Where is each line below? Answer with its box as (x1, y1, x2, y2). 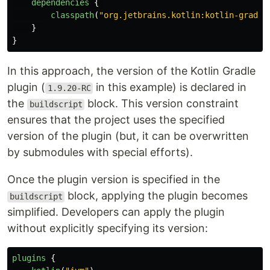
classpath (51, 10, 94, 20)
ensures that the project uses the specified (7, 113, 225, 127)
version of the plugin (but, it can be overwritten (7, 130, 249, 143)
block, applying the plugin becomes (64, 189, 248, 202)
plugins (12, 253, 46, 263)
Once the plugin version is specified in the (7, 173, 220, 186)
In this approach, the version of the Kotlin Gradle (7, 64, 256, 78)
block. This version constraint (84, 97, 239, 110)
